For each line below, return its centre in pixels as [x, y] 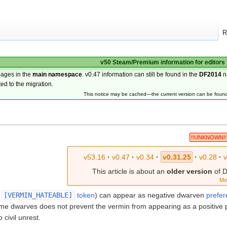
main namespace [58, 74]
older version [189, 171]
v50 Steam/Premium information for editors [162, 62]
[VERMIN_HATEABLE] [38, 195]
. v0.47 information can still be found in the [141, 74]
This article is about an [129, 171]
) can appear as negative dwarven [150, 195]
